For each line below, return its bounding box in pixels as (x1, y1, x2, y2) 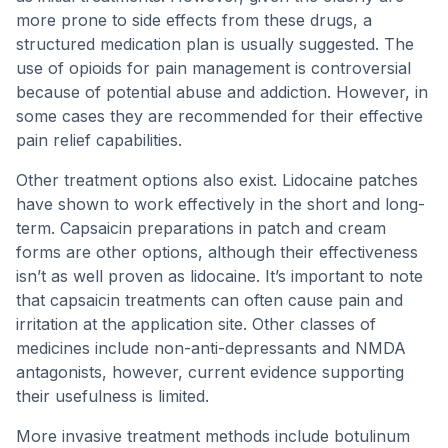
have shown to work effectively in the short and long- (16, 194, 425, 214)
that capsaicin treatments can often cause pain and (16, 290, 403, 310)
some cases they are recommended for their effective (16, 106, 423, 126)
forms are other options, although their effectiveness (16, 242, 418, 262)
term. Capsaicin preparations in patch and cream (16, 218, 386, 238)
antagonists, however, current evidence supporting (16, 362, 404, 382)
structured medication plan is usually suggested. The (16, 34, 414, 54)
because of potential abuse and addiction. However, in (16, 82, 428, 102)
